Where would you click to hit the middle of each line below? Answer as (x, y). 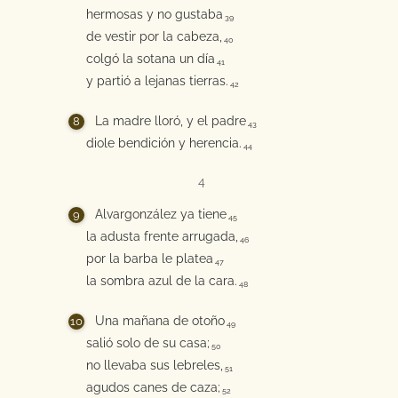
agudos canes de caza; (153, 387)
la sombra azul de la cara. (161, 281)
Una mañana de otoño (159, 321)
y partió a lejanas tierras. (157, 81)
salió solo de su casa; (147, 343)
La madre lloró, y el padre (170, 121)
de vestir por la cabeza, (154, 36)
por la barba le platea (149, 259)
